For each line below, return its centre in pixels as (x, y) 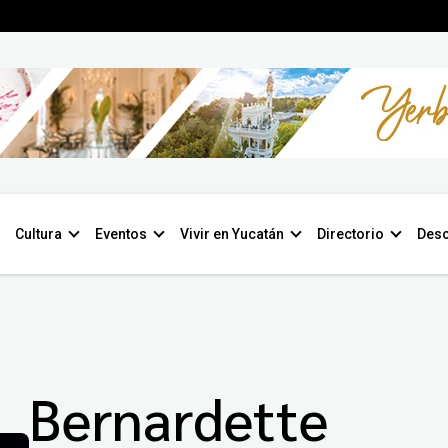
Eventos (121, 234)
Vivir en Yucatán (232, 234)
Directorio (350, 234)
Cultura (38, 234)
